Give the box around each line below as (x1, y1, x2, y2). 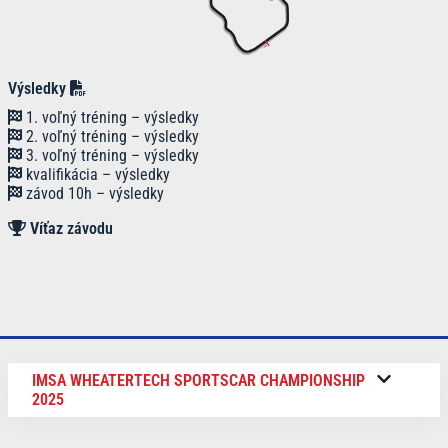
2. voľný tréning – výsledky (22, 126, 199, 146)
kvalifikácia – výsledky (22, 164, 170, 184)
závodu (67, 218, 113, 238)
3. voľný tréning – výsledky (22, 145, 199, 165)
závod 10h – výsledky (22, 183, 164, 203)
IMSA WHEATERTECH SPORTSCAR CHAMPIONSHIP (32, 370, 365, 390)
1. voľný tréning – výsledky (22, 107, 199, 127)
